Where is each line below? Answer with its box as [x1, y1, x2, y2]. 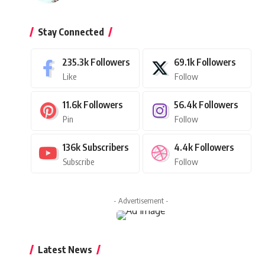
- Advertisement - [114, 195, 169, 205]
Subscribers [82, 141, 129, 153]
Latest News [38, 243, 93, 256]
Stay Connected [38, 25, 105, 38]
